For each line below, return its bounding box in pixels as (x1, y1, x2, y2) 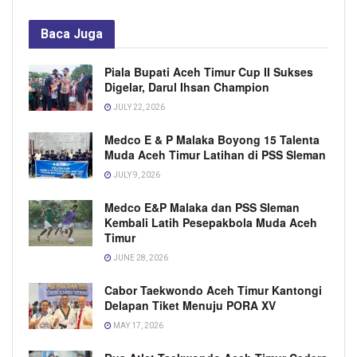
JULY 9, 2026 (112, 171, 160, 180)
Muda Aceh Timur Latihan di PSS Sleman (104, 147, 326, 163)
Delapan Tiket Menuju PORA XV (104, 297, 276, 314)
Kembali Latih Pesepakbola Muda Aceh (104, 214, 317, 231)
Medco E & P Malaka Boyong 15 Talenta (104, 131, 320, 148)
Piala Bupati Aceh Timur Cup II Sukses (104, 64, 313, 80)
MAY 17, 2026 (112, 321, 163, 331)
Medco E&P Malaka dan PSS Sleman (104, 199, 300, 216)
